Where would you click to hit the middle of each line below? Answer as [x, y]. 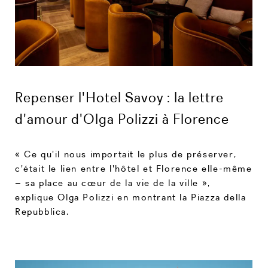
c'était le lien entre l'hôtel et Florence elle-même [134, 168]
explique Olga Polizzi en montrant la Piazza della [131, 197]
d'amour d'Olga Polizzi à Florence [122, 118]
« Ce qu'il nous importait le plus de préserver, [126, 154]
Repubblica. [42, 211]
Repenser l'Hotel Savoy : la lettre [119, 97]
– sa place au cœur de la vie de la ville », [113, 182]
